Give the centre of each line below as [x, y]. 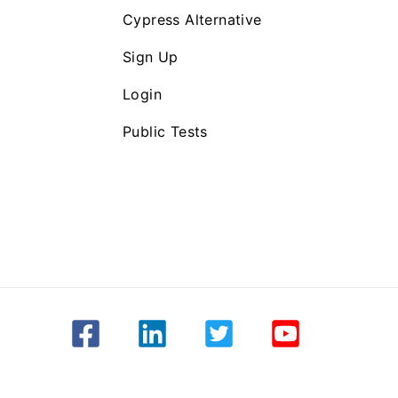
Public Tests [165, 131]
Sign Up [151, 57]
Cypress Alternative [192, 20]
